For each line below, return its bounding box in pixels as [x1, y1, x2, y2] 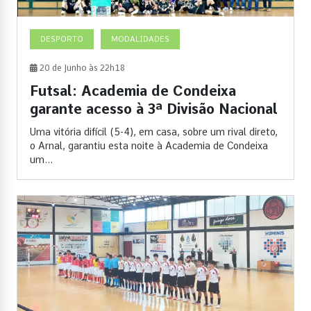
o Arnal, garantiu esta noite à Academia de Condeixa [30, 140, 268, 151]
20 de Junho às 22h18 [37, 62, 125, 73]
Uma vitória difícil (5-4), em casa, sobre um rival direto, [30, 126, 278, 137]
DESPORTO [40, 33, 83, 44]
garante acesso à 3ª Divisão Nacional [30, 100, 278, 117]
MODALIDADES [111, 33, 169, 44]
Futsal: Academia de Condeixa [30, 82, 236, 99]
